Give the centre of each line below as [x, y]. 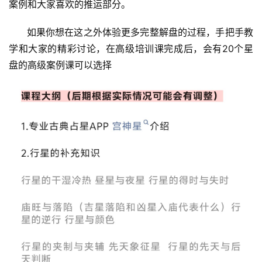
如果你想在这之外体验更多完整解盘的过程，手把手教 [18, 32]
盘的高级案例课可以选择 [60, 65]
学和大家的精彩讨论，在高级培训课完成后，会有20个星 [131, 49]
